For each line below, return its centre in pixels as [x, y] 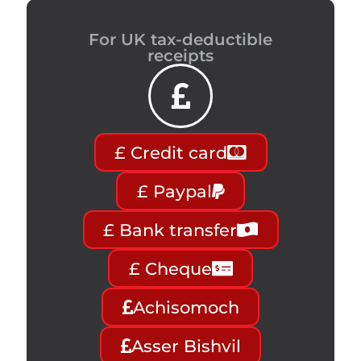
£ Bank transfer [170, 230]
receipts [180, 56]
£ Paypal [174, 191]
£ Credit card [171, 152]
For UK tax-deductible [180, 40]
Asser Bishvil [186, 346]
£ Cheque [170, 268]
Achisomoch [186, 307]
